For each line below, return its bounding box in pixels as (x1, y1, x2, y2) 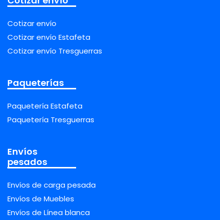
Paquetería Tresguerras (7, 114, 94, 125)
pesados (7, 155, 47, 168)
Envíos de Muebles (7, 193, 74, 204)
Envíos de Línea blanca (7, 207, 90, 218)
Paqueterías (7, 76, 64, 89)
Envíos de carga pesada (7, 179, 96, 190)
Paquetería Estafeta (7, 100, 82, 111)
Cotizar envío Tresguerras (7, 45, 102, 56)
